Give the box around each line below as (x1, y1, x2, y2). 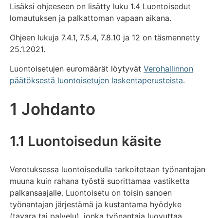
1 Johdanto (10, 99, 95, 119)
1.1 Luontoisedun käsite (10, 132, 162, 149)
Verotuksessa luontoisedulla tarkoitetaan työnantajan (10, 164, 205, 174)
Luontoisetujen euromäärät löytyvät (10, 63, 144, 73)
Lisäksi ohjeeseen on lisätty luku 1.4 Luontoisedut (10, 1, 191, 11)
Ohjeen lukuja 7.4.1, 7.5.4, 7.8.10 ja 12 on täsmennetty (10, 32, 200, 42)
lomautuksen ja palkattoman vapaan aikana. (10, 13, 171, 23)
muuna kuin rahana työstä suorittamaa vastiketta (10, 176, 190, 186)
